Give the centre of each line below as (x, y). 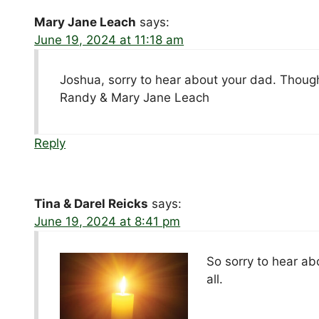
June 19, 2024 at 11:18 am (109, 40)
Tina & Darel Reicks (91, 203)
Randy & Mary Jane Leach (135, 97)
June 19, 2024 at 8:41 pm (108, 221)
